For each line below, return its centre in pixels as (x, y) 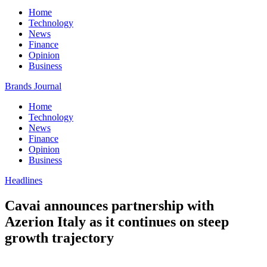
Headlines (24, 180)
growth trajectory (59, 237)
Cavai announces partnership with (109, 205)
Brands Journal (33, 86)
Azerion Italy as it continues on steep (117, 221)
